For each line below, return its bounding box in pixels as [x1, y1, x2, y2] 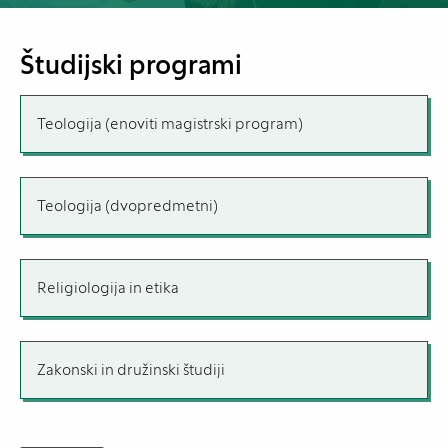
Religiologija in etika [37, 278, 179, 298]
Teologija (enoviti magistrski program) [37, 114, 303, 134]
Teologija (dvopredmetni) [37, 196, 218, 216]
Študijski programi [20, 48, 242, 82]
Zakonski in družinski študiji [37, 360, 225, 380]
